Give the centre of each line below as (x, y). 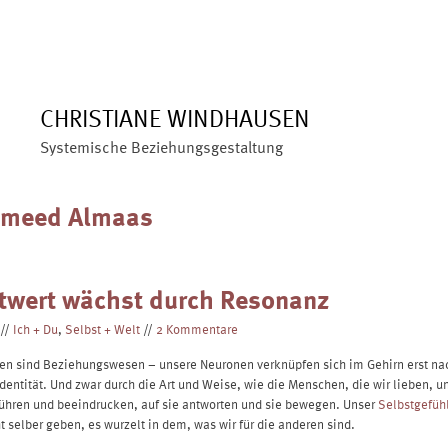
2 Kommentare (197, 328)
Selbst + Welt (102, 328)
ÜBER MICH (115, 16)
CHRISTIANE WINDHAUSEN (175, 117)
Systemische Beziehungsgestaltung (161, 147)
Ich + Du (35, 328)
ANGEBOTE (216, 16)
